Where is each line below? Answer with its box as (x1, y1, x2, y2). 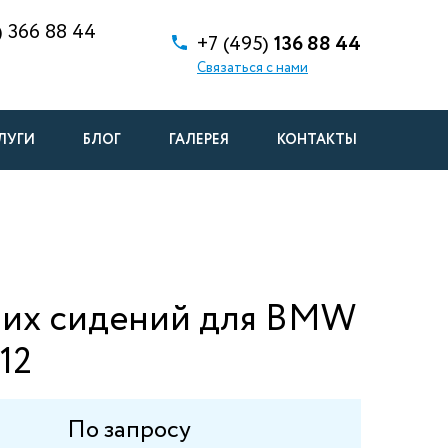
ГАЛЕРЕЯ (169, 130, 229, 150)
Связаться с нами (197, 57, 308, 78)
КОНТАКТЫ (277, 130, 357, 150)
